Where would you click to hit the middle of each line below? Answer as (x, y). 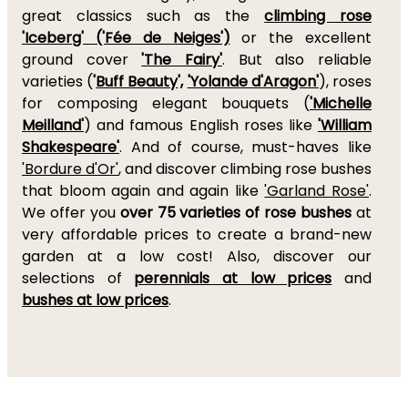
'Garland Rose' (317, 191)
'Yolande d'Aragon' (253, 82)
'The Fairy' (182, 60)
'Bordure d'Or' (70, 169)
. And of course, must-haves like (245, 147)
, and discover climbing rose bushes (245, 169)
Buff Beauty (137, 82)
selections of (78, 278)
